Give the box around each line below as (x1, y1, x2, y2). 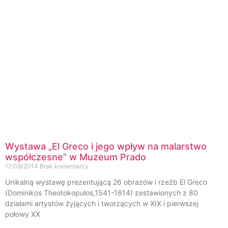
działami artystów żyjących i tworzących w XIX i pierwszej (5, 199, 198, 208)
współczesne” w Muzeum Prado (5, 152, 146, 163)
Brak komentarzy (40, 162, 89, 170)
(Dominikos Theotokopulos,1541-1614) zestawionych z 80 (5, 188, 198, 197)
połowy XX (5, 210, 40, 219)
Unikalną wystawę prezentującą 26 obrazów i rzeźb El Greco (5, 178, 207, 187)
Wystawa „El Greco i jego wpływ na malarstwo (5, 141, 207, 152)
